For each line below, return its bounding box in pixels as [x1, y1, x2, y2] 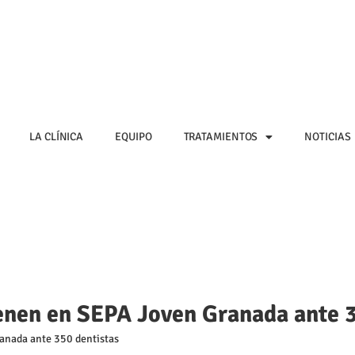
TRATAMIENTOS [183, 129, 258, 143]
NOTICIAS [304, 129, 351, 143]
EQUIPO [115, 129, 152, 143]
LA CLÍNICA [29, 129, 84, 143]
